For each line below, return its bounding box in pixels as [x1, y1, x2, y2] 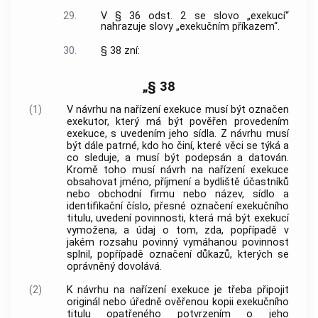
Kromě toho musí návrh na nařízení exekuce [66, 164, 289, 177]
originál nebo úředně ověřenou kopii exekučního [66, 295, 289, 308]
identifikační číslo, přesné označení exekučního [66, 200, 289, 213]
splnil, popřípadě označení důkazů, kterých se [66, 248, 289, 261]
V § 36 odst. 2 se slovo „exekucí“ [100, 10, 289, 23]
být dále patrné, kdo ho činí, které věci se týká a [66, 140, 289, 153]
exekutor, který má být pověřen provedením [66, 116, 289, 128]
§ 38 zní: [100, 45, 140, 57]
